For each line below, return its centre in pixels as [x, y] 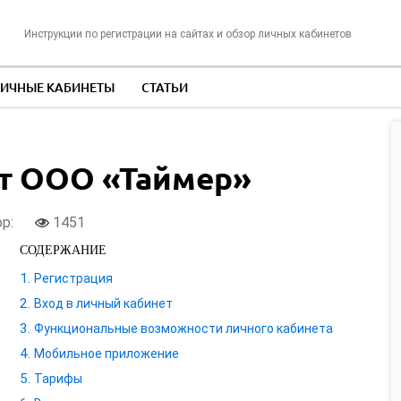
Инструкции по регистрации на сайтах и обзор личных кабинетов [188, 34]
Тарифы [58, 379]
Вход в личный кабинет [103, 304]
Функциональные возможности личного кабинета [183, 329]
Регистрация [73, 279]
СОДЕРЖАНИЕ [63, 251]
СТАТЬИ [164, 87]
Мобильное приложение [106, 354]
